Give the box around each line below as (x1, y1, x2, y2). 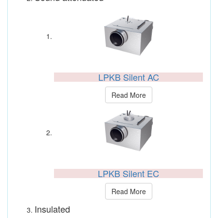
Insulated (35, 202, 70, 215)
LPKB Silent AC (98, 71, 159, 83)
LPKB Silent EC (98, 167, 159, 180)
